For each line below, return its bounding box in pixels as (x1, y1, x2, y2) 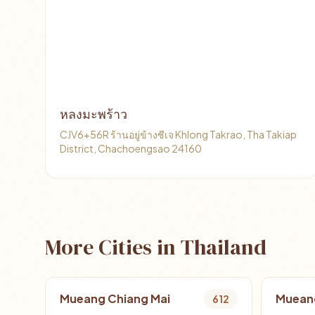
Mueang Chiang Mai (60, 291, 170, 306)
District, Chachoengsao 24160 (60, 142, 202, 155)
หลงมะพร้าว (60, 105, 127, 123)
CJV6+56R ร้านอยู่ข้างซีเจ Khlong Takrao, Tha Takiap (60, 128, 297, 141)
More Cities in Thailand (45, 233, 266, 262)
